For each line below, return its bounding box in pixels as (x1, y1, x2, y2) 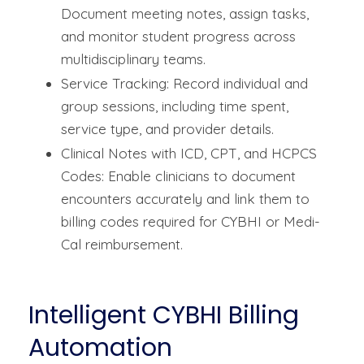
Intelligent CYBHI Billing (28, 298, 299, 333)
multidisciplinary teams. (61, 50, 206, 68)
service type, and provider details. (61, 120, 274, 138)
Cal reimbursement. (61, 236, 183, 253)
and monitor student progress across (61, 28, 296, 45)
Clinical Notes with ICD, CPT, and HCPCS (61, 145, 317, 162)
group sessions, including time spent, (61, 97, 288, 115)
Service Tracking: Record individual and (61, 75, 308, 93)
